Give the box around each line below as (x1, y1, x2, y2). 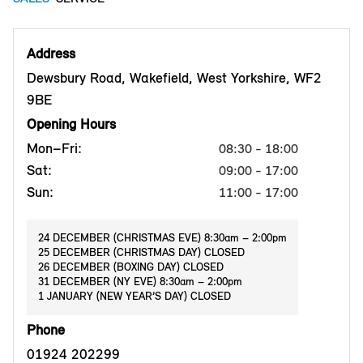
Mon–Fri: (27, 139, 82, 158)
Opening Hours (27, 115, 116, 134)
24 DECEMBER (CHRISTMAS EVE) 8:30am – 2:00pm (38, 231, 287, 246)
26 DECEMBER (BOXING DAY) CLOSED (38, 260, 224, 275)
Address (27, 45, 75, 63)
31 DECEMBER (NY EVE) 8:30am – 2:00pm (38, 275, 242, 289)
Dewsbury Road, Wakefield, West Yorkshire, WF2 (27, 69, 322, 88)
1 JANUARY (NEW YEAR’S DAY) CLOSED (38, 289, 231, 304)
